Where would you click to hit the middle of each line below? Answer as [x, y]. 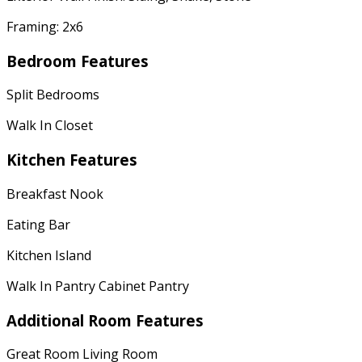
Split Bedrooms [53, 95]
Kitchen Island [49, 255]
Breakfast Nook [55, 194]
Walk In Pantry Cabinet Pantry [98, 286]
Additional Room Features [105, 320]
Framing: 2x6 [45, 26]
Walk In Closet [50, 126]
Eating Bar [38, 224]
